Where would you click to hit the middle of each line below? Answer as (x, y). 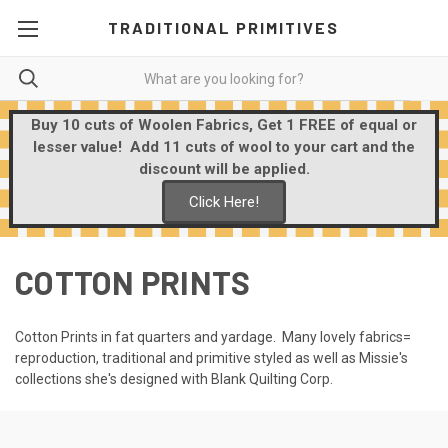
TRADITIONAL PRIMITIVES (224, 27)
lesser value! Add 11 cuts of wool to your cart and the (224, 147)
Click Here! (224, 202)
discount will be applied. (224, 169)
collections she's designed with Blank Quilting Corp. (177, 379)
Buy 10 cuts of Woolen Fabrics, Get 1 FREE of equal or (224, 125)
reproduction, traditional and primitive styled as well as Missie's (211, 358)
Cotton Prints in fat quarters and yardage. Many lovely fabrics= (213, 337)
